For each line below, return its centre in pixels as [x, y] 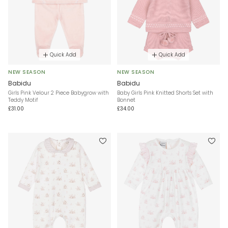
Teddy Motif [23, 100]
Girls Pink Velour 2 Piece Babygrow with [59, 93]
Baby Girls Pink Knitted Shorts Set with [165, 93]
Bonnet [126, 100]
